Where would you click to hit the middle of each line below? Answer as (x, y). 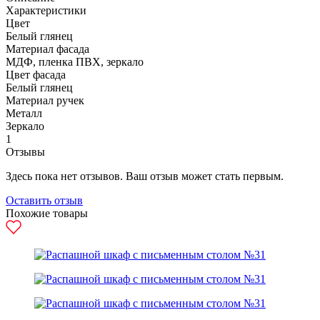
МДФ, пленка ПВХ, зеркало (75, 62)
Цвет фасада (36, 75)
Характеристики (46, 10)
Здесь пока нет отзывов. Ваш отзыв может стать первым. (145, 176)
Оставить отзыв (44, 200)
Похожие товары (47, 213)
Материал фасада (47, 49)
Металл (24, 113)
